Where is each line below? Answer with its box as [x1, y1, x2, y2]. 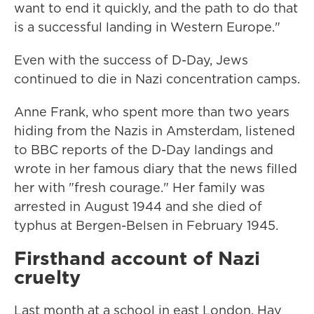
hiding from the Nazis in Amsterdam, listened [14, 122, 295, 139]
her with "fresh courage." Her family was [14, 179, 265, 196]
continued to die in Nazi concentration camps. [14, 70, 300, 88]
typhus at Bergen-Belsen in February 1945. [14, 217, 278, 234]
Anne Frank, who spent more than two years [14, 103, 289, 121]
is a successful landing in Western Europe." [14, 18, 280, 36]
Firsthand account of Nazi [14, 245, 260, 271]
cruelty [14, 264, 81, 290]
